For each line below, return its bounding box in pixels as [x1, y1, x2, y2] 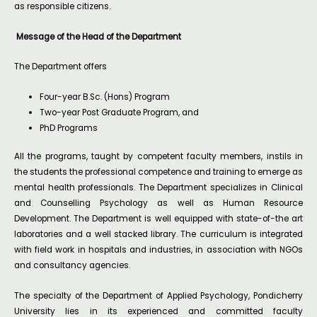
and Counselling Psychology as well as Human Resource [14, 197, 303, 209]
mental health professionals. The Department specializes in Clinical [14, 181, 303, 193]
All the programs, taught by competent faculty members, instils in [14, 150, 303, 162]
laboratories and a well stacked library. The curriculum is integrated [14, 228, 303, 240]
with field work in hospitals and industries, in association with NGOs [14, 243, 303, 255]
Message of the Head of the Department [16, 30, 181, 42]
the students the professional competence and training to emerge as [14, 166, 303, 178]
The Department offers [14, 61, 107, 73]
